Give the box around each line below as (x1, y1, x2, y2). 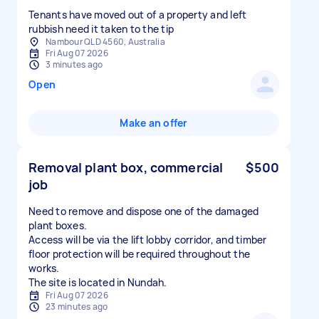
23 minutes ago (46, 300, 108, 313)
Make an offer (120, 116, 188, 130)
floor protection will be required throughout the (28, 247, 250, 261)
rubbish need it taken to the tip (28, 22, 174, 36)
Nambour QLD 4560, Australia (46, 36, 165, 48)
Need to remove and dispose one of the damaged (28, 204, 259, 218)
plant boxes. (28, 219, 87, 232)
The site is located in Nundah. (28, 276, 167, 289)
